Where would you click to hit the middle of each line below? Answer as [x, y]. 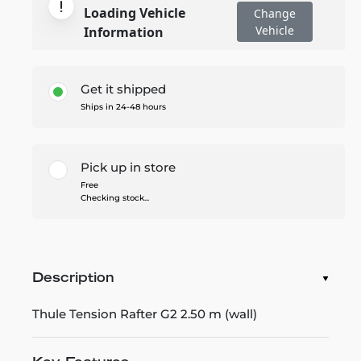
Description [73, 278]
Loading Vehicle [135, 12]
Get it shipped [123, 89]
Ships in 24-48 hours [123, 106]
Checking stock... [115, 197]
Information [124, 32]
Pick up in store [128, 167]
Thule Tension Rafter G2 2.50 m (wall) [145, 313]
